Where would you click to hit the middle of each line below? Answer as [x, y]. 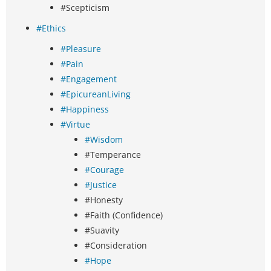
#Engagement [89, 79]
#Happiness [85, 109]
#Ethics [51, 28]
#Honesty [104, 200]
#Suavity [102, 230]
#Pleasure [81, 49]
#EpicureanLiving [96, 94]
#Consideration [116, 246]
